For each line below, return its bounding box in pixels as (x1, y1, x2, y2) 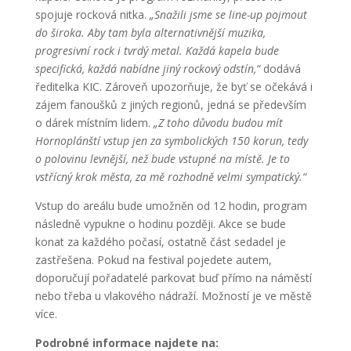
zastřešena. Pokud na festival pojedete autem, (34, 251, 272, 267)
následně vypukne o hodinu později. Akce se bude (34, 215, 286, 231)
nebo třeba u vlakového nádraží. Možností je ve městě (34, 288, 312, 303)
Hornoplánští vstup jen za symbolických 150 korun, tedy (34, 132, 308, 148)
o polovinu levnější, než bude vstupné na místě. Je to (34, 150, 290, 166)
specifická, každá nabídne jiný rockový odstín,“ (34, 60, 260, 76)
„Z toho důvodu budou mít (153, 114, 283, 130)
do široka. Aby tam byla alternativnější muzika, (34, 24, 266, 40)
